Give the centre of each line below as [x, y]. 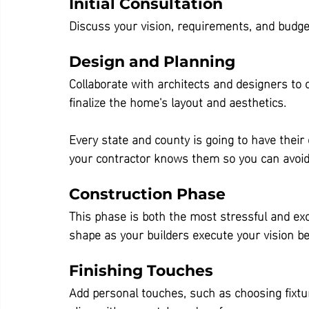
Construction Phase [147, 194]
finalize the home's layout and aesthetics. [178, 101]
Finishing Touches [141, 270]
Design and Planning [152, 61]
